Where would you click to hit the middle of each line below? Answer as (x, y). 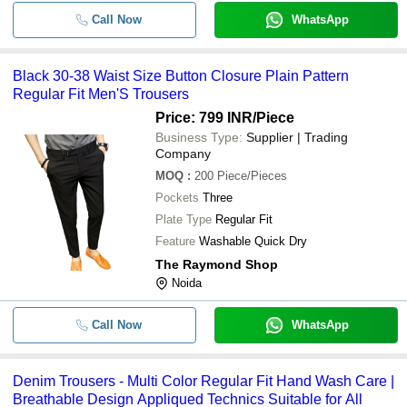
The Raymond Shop (217, 264)
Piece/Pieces (252, 176)
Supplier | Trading (297, 137)
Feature (175, 241)
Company (183, 154)
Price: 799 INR (204, 118)
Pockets (177, 198)
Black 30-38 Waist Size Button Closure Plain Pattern (181, 76)
